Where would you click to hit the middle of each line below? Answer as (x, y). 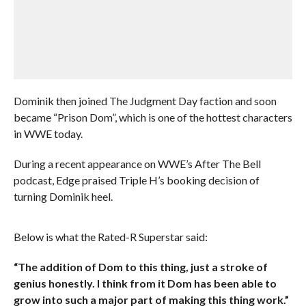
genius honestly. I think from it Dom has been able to (145, 283)
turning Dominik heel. (63, 196)
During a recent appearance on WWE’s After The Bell (137, 164)
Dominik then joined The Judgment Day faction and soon (145, 101)
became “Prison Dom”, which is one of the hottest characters (153, 117)
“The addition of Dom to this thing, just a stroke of (140, 267)
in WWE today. (48, 134)
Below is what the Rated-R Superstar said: (110, 237)
